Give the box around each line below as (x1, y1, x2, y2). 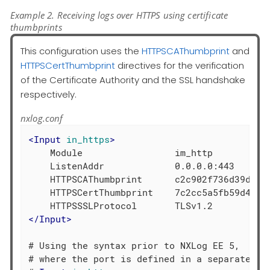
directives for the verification (115, 58, 244, 72)
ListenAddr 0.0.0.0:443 (28, 160, 235, 172)
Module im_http (28, 146, 213, 159)
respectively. (20, 87, 77, 101)
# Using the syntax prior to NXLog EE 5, (28, 239, 240, 252)
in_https (66, 133, 110, 146)
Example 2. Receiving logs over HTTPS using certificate (10, 8, 228, 21)
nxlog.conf (20, 111, 63, 124)
